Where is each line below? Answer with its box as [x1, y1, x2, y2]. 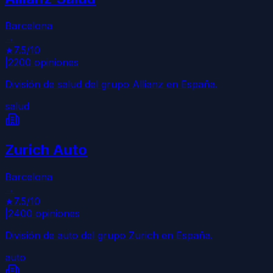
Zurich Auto [5, 141, 87, 159]
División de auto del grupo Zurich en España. [5, 229, 213, 242]
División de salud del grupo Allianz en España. [5, 77, 218, 90]
